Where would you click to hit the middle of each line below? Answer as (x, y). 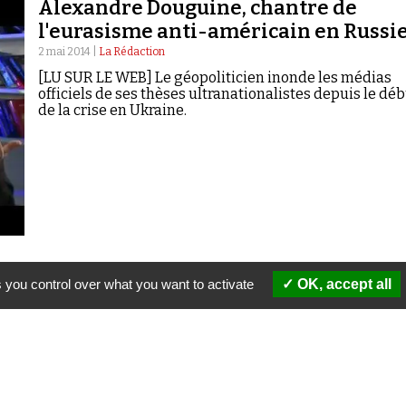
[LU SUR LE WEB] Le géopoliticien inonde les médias (214, 77)
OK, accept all (342, 284)
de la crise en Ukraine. (112, 110)
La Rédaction (131, 51)
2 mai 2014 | (68, 51)
